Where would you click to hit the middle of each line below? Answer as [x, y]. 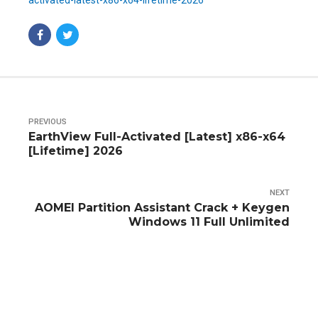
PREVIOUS [48, 122]
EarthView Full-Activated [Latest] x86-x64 [157, 136]
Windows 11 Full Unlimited [209, 221]
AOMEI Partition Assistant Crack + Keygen [162, 207]
